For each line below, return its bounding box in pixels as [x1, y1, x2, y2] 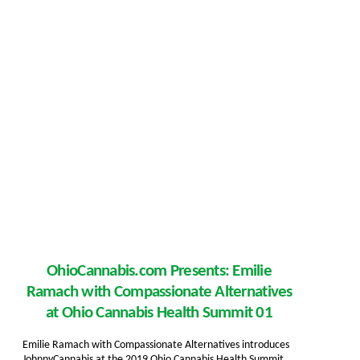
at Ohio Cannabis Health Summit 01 [46, 305, 272, 322]
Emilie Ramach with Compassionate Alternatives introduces [22, 338, 289, 351]
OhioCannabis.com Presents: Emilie [47, 263, 272, 280]
